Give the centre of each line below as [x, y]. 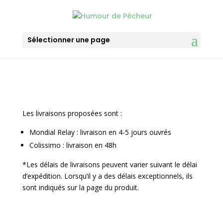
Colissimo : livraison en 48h [73, 145]
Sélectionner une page [68, 40]
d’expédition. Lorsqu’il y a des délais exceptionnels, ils [107, 176]
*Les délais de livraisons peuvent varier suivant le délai [110, 165]
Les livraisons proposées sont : [72, 113]
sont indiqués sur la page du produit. [80, 187]
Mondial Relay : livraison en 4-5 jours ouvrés [100, 132]
